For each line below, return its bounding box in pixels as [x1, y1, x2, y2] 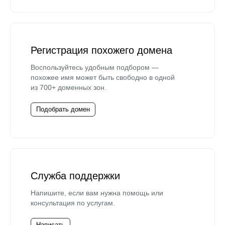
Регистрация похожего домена [31, 44, 172, 56]
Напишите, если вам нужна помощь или [31, 188, 163, 197]
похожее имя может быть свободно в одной [31, 73, 175, 81]
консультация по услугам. [31, 198, 115, 207]
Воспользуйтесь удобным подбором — [31, 63, 159, 71]
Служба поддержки [31, 170, 120, 181]
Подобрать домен [36, 105, 90, 113]
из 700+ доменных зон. [31, 83, 106, 91]
